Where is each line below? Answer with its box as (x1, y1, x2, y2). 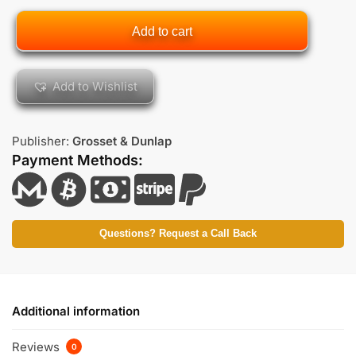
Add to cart (131, 25, 192, 39)
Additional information (12, 303, 140, 319)
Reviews (12, 339, 63, 354)
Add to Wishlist (52, 79, 137, 95)
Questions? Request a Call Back (99, 228, 257, 240)
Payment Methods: (12, 152, 143, 169)
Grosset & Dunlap (72, 133, 172, 149)
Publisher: (12, 133, 72, 149)
